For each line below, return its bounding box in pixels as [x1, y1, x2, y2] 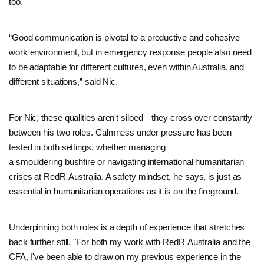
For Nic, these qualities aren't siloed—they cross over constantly [9, 112, 253, 123]
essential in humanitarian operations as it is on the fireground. [9, 186, 239, 196]
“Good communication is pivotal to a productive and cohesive [9, 32, 240, 42]
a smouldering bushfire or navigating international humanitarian [9, 156, 245, 167]
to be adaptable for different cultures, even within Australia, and [9, 61, 245, 72]
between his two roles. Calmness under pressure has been [9, 127, 232, 137]
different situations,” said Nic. [9, 76, 118, 87]
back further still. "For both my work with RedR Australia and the [9, 236, 251, 247]
